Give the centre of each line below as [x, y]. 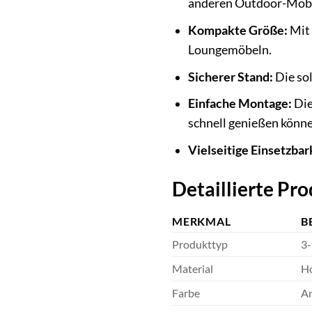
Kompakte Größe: [237, 31]
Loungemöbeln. [229, 50]
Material [193, 268]
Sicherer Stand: [230, 77]
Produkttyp [200, 244]
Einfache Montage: [240, 104]
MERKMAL [202, 221]
